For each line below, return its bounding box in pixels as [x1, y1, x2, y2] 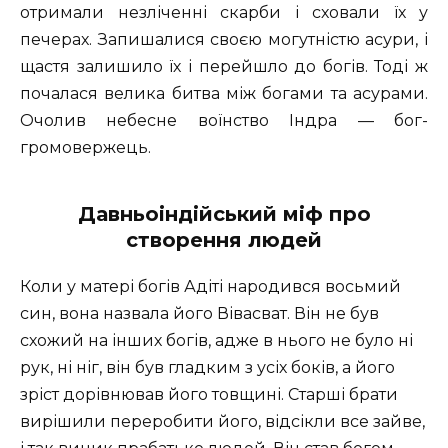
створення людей [126, 228, 322, 253]
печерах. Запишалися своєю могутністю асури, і [20, 30, 428, 50]
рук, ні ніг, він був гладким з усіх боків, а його [20, 358, 395, 378]
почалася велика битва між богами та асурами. [20, 84, 428, 104]
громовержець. [20, 138, 151, 158]
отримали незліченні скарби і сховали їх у [20, 3, 428, 23]
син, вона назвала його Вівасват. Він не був [20, 304, 379, 324]
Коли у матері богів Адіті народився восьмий [20, 277, 401, 297]
